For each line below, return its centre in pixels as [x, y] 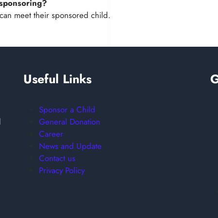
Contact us [57, 158]
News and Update [70, 146]
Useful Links [57, 79]
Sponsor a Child [67, 109]
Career [51, 134]
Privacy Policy [62, 170]
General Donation [70, 121]
